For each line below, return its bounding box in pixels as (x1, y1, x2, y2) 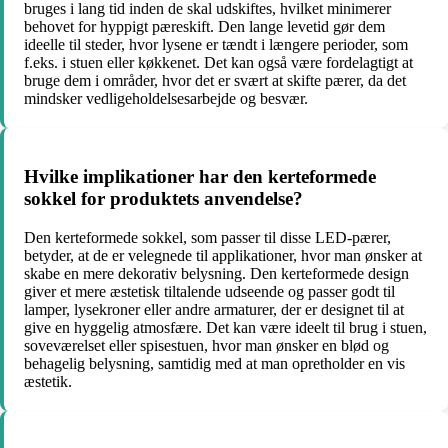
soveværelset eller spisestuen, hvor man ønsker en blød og (24, 337, 389, 355)
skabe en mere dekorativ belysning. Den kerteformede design (24, 265, 409, 283)
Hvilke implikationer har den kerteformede (24, 166, 376, 188)
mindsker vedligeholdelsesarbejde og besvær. (24, 89, 308, 107)
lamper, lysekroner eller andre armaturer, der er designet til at (24, 301, 404, 319)
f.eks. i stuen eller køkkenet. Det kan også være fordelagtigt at (24, 53, 413, 71)
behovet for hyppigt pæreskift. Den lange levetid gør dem (24, 17, 385, 35)
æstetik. (24, 373, 72, 391)
